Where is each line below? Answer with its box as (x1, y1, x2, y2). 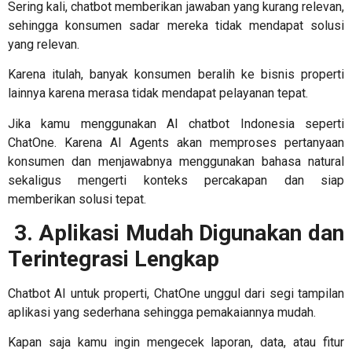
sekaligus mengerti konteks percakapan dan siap (8, 172, 344, 188)
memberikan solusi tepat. (8, 191, 149, 207)
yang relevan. (8, 36, 82, 52)
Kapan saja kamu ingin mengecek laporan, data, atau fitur (8, 335, 344, 350)
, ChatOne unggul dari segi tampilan (147, 285, 344, 301)
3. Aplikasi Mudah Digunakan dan (8, 219, 344, 246)
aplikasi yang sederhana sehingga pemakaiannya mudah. (8, 304, 319, 320)
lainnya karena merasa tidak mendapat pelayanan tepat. (8, 86, 311, 101)
